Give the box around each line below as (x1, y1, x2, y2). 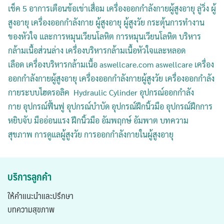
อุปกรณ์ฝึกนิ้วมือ (109, 101, 164, 111)
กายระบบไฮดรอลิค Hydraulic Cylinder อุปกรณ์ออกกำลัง (8, 87, 194, 97)
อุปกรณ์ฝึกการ (164, 101, 212, 111)
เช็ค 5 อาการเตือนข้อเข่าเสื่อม (8, 3, 106, 13)
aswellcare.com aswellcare (97, 59, 192, 69)
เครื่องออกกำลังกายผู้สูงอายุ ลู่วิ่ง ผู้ (106, 3, 216, 13)
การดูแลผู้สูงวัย (34, 129, 82, 139)
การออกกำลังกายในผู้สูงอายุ (84, 129, 173, 139)
